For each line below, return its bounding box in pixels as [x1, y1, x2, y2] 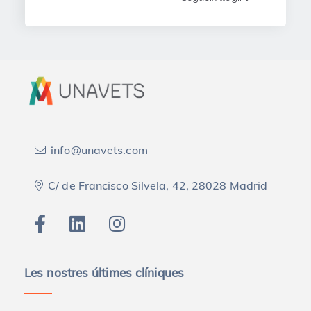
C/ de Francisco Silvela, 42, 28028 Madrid [48, 178, 268, 192]
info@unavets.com [51, 142, 148, 157]
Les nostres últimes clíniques [24, 264, 184, 280]
